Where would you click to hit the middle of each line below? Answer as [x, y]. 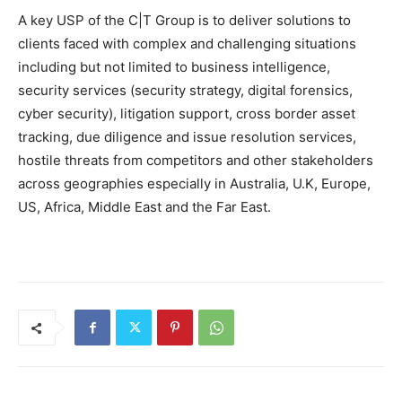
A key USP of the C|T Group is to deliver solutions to [184, 21]
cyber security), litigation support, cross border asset [187, 114]
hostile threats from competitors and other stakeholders [196, 161]
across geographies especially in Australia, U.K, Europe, [194, 184]
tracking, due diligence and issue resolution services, [187, 137]
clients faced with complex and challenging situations [187, 44]
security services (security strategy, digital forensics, [185, 91]
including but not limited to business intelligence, [174, 67]
